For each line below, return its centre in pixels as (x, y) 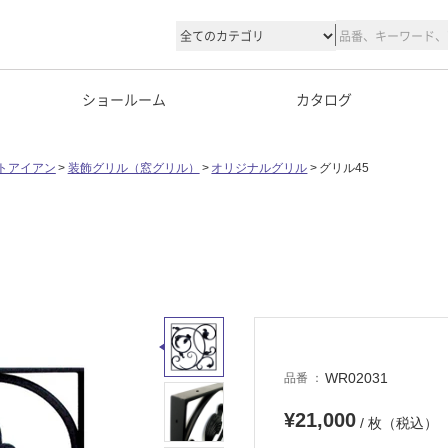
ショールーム (124, 99)
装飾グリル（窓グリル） (133, 168)
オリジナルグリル (259, 168)
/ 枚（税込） (397, 423)
